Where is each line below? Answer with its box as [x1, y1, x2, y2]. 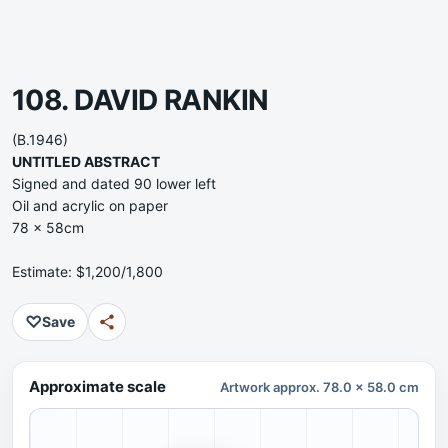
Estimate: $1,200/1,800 [12, 263, 163, 280]
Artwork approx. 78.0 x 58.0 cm [220, 379, 419, 395]
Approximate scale [29, 377, 166, 396]
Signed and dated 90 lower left [12, 175, 216, 192]
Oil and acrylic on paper [12, 197, 168, 214]
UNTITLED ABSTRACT [12, 153, 160, 170]
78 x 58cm [12, 219, 84, 236]
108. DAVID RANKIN [12, 83, 269, 117]
